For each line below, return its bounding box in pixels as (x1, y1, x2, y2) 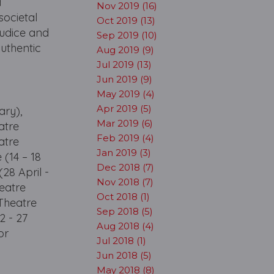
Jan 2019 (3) (96, 147, 151, 158)
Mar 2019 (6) (96, 117, 153, 129)
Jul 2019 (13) (96, 59, 152, 70)
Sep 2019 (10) (96, 29, 157, 41)
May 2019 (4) (96, 88, 155, 100)
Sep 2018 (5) (96, 206, 153, 217)
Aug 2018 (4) (96, 220, 154, 232)
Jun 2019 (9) (96, 73, 152, 85)
